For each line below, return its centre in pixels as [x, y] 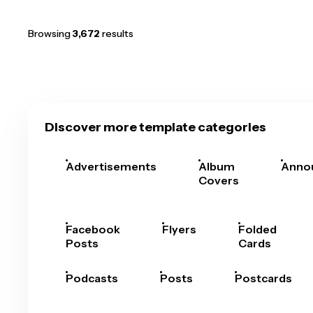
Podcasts [92, 278]
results [117, 34]
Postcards [263, 278]
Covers [219, 180]
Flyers [179, 229]
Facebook [93, 229]
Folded [257, 229]
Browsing [50, 34]
